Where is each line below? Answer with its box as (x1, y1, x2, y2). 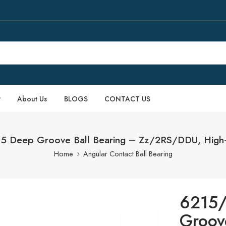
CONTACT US (104, 94, 151, 104)
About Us (17, 94, 47, 104)
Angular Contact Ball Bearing (83, 148, 173, 159)
